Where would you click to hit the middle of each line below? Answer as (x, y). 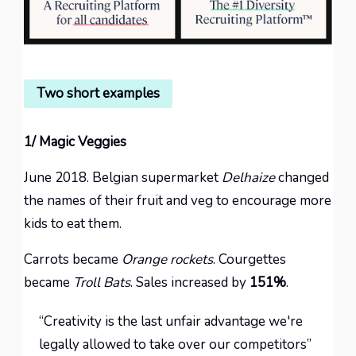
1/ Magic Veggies (75, 142)
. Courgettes (250, 259)
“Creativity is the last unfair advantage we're (171, 321)
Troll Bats (102, 282)
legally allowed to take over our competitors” (175, 344)
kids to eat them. (73, 224)
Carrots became (73, 259)
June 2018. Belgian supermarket (123, 178)
